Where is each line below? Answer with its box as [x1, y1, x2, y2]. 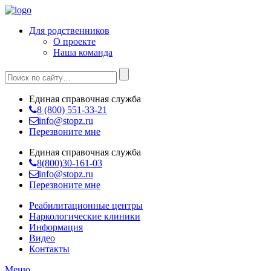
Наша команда [53, 47, 113, 57]
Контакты [29, 244, 70, 254]
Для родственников [29, 25, 109, 36]
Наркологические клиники [29, 211, 140, 221]
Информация [29, 222, 83, 232]
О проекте [53, 36, 96, 47]
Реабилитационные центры [29, 200, 143, 211]
